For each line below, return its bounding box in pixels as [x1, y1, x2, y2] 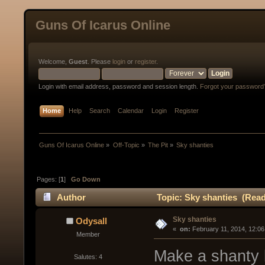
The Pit [147, 141, 168, 148]
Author [57, 192, 86, 203]
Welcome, [38, 58, 69, 65]
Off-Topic [112, 141, 140, 148]
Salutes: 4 [73, 253, 102, 260]
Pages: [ [37, 175, 61, 183]
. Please [88, 58, 112, 65]
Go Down [71, 175, 101, 183]
